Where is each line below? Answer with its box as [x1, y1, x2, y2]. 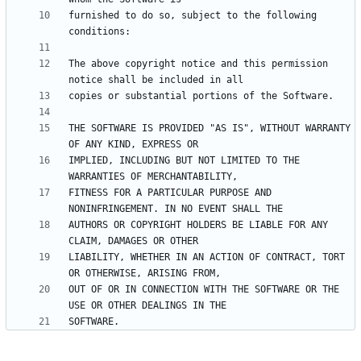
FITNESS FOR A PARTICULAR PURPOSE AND [68, 187, 272, 199]
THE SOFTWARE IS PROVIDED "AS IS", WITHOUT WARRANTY [68, 122, 351, 135]
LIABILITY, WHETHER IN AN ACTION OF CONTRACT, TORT [68, 251, 345, 263]
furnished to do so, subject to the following [68, 10, 317, 22]
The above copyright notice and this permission [68, 58, 328, 70]
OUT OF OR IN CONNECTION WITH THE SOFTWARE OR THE [68, 284, 339, 296]
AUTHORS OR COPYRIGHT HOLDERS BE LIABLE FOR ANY [68, 219, 328, 231]
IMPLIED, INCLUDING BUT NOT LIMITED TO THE [68, 155, 300, 167]
